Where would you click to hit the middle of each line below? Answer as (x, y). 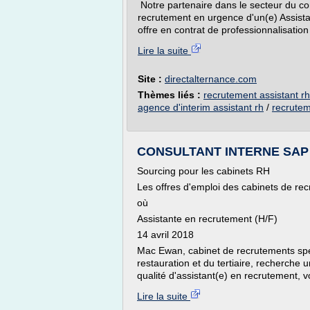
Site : (151, 79)
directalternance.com (211, 79)
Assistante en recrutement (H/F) (207, 219)
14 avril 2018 (165, 235)
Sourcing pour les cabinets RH (203, 171)
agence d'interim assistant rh (201, 107)
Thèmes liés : (171, 95)
